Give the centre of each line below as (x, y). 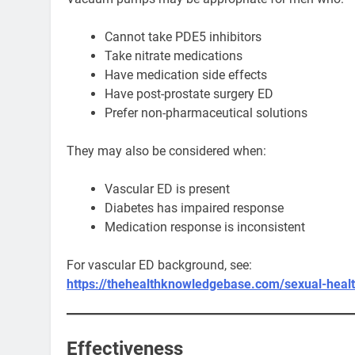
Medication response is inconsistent (205, 227)
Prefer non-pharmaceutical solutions (206, 113)
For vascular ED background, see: (159, 265)
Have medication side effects (186, 74)
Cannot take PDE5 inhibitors (183, 36)
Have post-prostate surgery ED (189, 94)
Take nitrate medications (174, 55)
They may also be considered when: (166, 151)
